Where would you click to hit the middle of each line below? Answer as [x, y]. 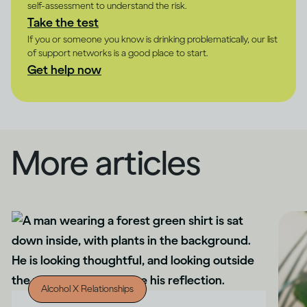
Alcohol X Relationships [87, 288]
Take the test [63, 22]
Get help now [64, 70]
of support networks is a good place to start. [118, 53]
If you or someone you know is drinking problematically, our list [152, 39]
